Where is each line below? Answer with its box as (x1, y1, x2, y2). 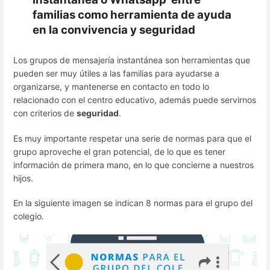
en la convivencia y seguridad (33, 23, 195, 37)
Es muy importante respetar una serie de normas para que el (13, 133, 251, 143)
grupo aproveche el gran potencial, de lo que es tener (13, 146, 225, 157)
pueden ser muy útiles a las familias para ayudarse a (13, 68, 219, 79)
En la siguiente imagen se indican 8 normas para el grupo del (13, 197, 253, 208)
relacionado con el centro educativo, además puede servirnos (13, 95, 256, 105)
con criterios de (13, 108, 77, 119)
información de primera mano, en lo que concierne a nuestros (13, 159, 254, 170)
